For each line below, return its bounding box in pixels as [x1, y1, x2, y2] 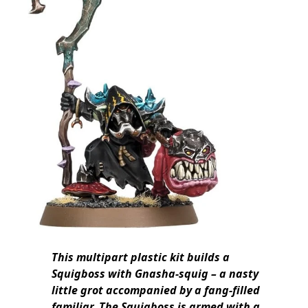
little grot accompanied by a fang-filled [52, 283, 260, 298]
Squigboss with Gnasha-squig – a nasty [52, 266, 258, 282]
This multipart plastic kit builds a [52, 250, 230, 265]
